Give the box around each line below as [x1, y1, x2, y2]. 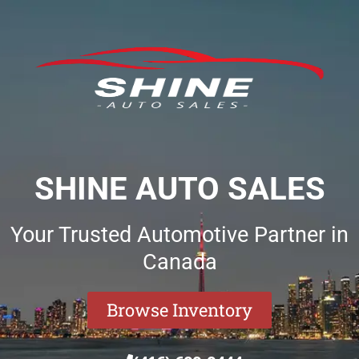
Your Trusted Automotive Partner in [10, 222, 349, 248]
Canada [142, 249, 217, 275]
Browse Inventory [107, 298, 252, 321]
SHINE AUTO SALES [34, 170, 325, 208]
